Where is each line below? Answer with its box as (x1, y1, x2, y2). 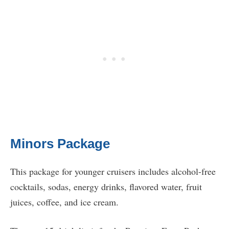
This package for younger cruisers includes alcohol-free (10, 165, 216, 178)
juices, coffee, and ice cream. (10, 196, 119, 209)
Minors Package (10, 136, 110, 152)
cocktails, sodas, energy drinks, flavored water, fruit (10, 180, 202, 193)
